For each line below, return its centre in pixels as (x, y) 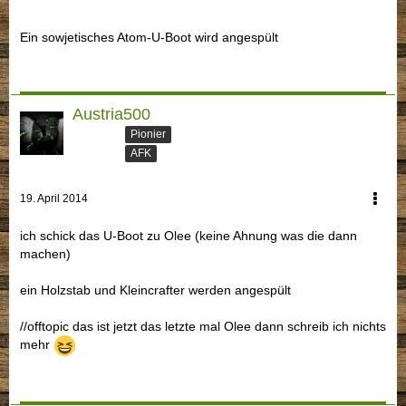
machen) (45, 254)
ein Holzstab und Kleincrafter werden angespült (155, 290)
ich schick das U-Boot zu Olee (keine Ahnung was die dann (188, 236)
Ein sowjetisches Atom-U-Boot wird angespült (149, 37)
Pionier (148, 135)
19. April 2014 (54, 199)
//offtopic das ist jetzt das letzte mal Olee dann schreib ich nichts (203, 327)
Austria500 (111, 114)
